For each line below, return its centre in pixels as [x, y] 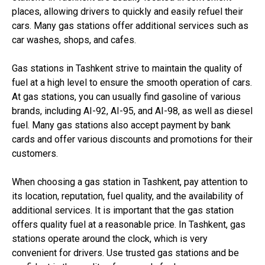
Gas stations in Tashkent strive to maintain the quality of [127, 68]
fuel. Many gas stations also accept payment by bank [121, 125]
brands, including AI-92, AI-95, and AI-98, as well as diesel [132, 111]
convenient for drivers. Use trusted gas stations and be [125, 253]
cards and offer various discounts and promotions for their [132, 139]
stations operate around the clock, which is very [110, 239]
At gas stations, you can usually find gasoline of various [126, 97]
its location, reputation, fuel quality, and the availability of [128, 196]
